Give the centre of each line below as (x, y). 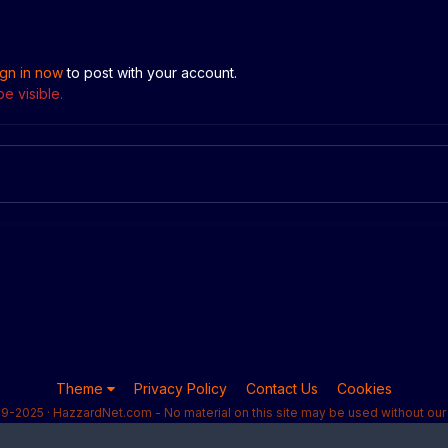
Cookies (364, 388)
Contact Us (282, 388)
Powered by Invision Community (224, 430)
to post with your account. (150, 73)
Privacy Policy (180, 388)
